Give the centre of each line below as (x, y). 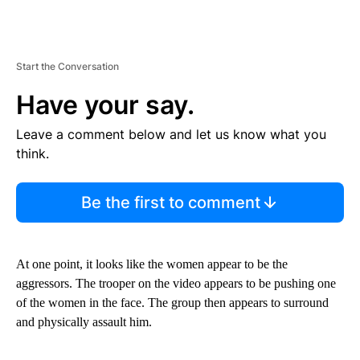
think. (33, 153)
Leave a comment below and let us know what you (171, 134)
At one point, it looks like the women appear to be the (152, 264)
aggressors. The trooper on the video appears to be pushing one (176, 283)
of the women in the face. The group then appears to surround (172, 302)
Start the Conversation (67, 66)
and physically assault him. (84, 321)
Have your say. (105, 104)
